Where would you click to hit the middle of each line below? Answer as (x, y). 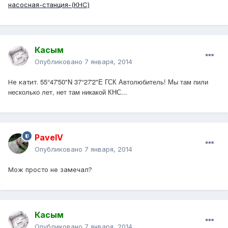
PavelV (49, 138)
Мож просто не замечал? (51, 170)
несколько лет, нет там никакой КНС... (68, 92)
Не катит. (24, 82)
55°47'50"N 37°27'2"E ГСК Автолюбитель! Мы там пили (124, 82)
